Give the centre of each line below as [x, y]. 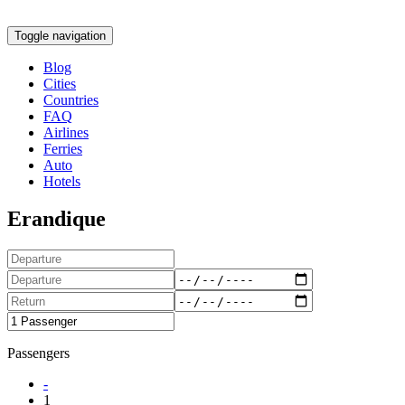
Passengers [38, 353]
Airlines [66, 132]
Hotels [62, 181]
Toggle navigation [60, 35]
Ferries [63, 148]
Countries [71, 99]
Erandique [57, 219]
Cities [60, 83]
